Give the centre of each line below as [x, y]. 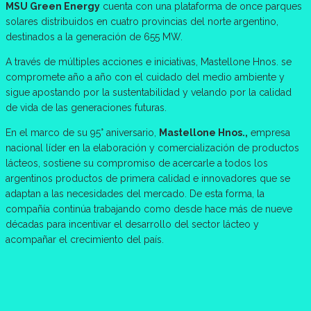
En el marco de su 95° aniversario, [82, 133]
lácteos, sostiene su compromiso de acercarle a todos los [137, 163]
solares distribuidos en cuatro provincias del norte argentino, [142, 22]
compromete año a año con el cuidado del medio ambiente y [145, 77]
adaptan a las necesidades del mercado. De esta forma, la [135, 194]
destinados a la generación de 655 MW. [94, 37]
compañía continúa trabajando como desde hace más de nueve [149, 209]
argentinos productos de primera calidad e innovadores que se [148, 179]
